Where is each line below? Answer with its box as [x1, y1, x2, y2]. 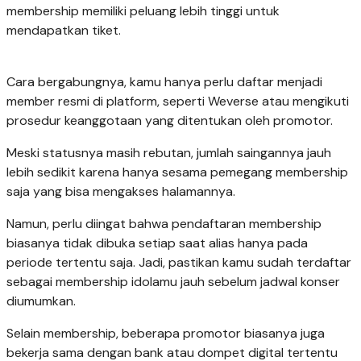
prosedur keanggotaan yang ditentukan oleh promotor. [6, 111, 333, 129]
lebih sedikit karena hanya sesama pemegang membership [6, 163, 348, 180]
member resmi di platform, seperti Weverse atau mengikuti [6, 92, 349, 110]
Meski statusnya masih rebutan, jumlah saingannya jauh [6, 143, 331, 161]
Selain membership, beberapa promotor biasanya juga [6, 324, 325, 342]
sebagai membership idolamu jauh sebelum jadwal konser [6, 272, 340, 290]
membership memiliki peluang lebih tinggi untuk [6, 2, 280, 19]
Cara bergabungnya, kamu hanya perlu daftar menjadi [6, 73, 322, 90]
